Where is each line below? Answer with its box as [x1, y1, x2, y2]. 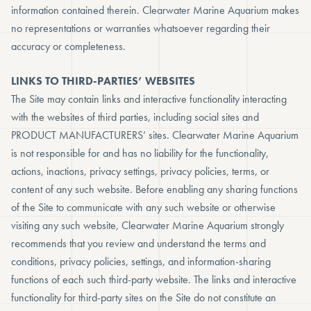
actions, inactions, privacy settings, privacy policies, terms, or [11, 164, 269, 178]
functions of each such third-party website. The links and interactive [11, 272, 296, 287]
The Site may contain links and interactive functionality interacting [11, 92, 287, 106]
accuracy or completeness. [11, 39, 126, 53]
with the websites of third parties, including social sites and [11, 110, 259, 124]
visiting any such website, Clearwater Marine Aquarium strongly [11, 218, 284, 233]
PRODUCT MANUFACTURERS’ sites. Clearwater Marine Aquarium [11, 128, 299, 142]
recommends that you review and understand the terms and [11, 236, 266, 251]
